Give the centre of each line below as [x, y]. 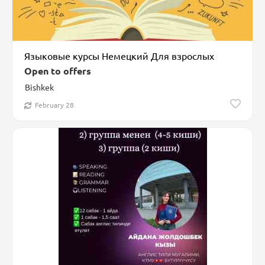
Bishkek [39, 87]
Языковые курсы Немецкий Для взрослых [119, 56]
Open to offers [58, 71]
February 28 [54, 105]
